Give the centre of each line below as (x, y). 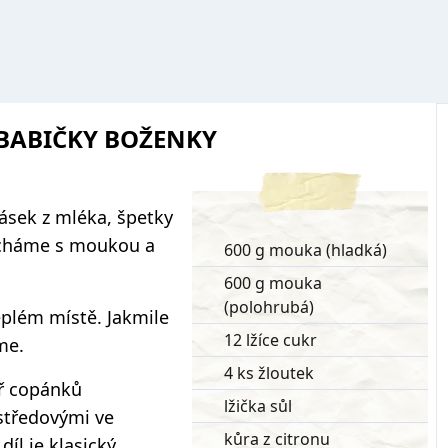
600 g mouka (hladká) (305, 250)
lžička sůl (258, 406)
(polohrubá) (269, 307)
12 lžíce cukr (270, 340)
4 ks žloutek (269, 373)
